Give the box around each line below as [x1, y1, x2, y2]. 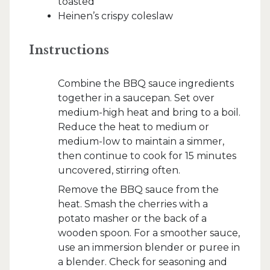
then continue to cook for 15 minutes [58, 150, 236, 162]
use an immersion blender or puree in [58, 242, 240, 253]
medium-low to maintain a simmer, [58, 136, 224, 147]
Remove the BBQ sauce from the [58, 184, 219, 195]
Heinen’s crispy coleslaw [58, 10, 173, 22]
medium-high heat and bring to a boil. [58, 107, 240, 118]
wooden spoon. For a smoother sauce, [58, 227, 240, 239]
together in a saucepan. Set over [58, 92, 215, 104]
